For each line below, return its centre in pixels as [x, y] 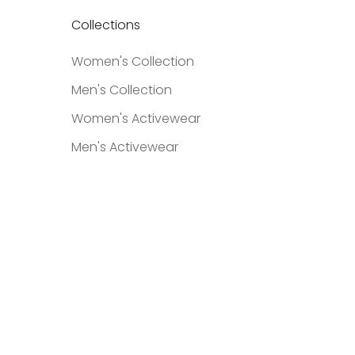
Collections [106, 25]
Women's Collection [133, 62]
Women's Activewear [136, 119]
